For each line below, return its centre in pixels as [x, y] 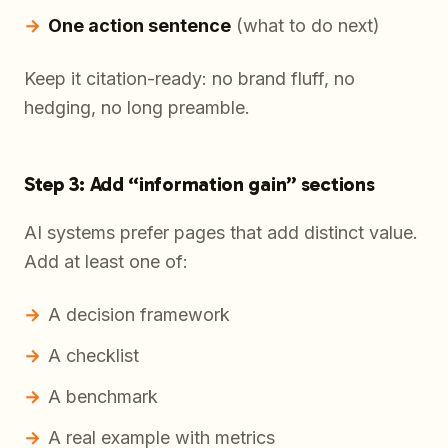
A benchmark [103, 397]
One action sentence [139, 26]
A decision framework [139, 315]
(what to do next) [305, 26]
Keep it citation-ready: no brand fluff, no [189, 79]
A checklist [93, 356]
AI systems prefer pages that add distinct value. [221, 233]
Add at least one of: [106, 262]
